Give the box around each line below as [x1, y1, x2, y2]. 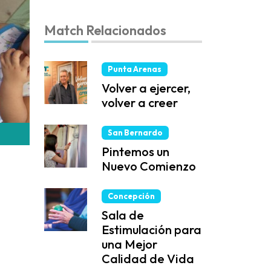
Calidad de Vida [102, 251, 194, 266]
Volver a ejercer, [102, 80, 191, 96]
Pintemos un [102, 144, 169, 159]
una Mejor [102, 237, 157, 252]
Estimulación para [102, 222, 201, 237]
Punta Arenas [108, 64, 162, 74]
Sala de [102, 207, 144, 223]
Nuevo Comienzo [102, 158, 196, 174]
